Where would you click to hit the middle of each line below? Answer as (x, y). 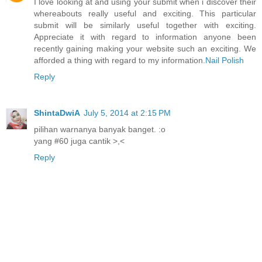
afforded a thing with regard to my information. (120, 60)
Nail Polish (225, 60)
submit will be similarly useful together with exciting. (145, 25)
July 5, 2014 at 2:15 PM (127, 113)
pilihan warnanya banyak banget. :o (100, 129)
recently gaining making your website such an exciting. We (145, 48)
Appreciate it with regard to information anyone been (145, 37)
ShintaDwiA (57, 113)
